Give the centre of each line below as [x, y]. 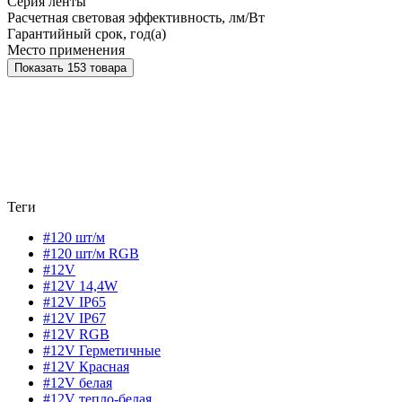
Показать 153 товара [97, 67]
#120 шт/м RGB [91, 253]
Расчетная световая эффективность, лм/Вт [136, 17]
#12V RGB [76, 334]
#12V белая [78, 382]
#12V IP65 [74, 301]
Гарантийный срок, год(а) [87, 33]
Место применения [66, 49]
